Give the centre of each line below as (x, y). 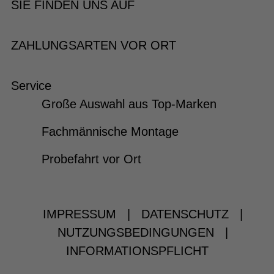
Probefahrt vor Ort (91, 159)
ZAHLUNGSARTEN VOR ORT (94, 46)
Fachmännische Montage (110, 132)
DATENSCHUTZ (185, 214)
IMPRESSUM (79, 214)
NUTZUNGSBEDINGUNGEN (135, 233)
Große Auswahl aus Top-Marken (129, 104)
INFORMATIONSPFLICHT (137, 251)
